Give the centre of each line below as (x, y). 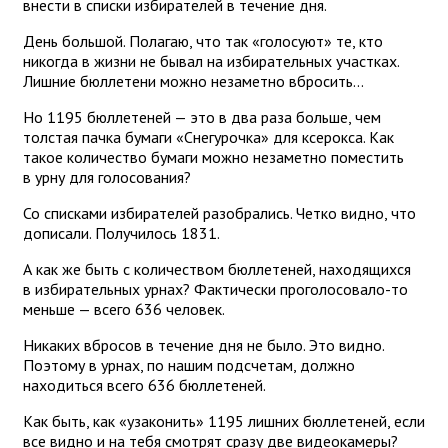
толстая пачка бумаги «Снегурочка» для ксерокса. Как (208, 136)
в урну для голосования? (107, 176)
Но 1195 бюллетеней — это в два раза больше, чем (202, 116)
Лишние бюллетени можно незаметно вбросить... (193, 80)
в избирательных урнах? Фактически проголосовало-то (215, 288)
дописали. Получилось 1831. (121, 232)
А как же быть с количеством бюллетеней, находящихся (217, 268)
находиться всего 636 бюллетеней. (144, 384)
